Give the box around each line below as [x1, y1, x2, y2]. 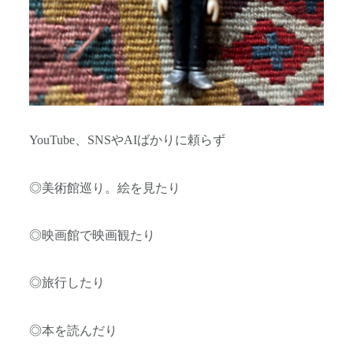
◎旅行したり [29, 276, 105, 291]
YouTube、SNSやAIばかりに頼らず [29, 133, 225, 148]
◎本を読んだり [29, 323, 117, 338]
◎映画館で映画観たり [29, 228, 155, 243]
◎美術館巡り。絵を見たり [29, 180, 180, 195]
